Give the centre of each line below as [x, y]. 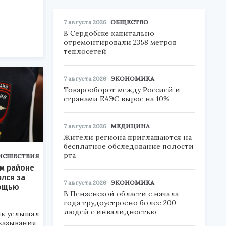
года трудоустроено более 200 [120, 203]
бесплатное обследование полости [129, 146]
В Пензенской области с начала [121, 194]
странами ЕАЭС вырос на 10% [117, 99]
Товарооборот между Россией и [122, 90]
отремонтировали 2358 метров [120, 42]
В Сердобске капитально [109, 33]
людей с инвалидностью [110, 212]
